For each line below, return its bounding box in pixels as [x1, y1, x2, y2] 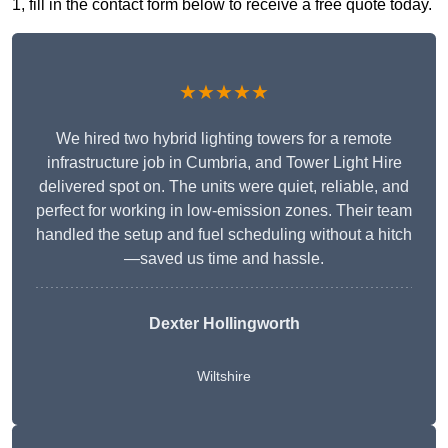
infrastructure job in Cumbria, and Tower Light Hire [46, 154, 402, 172]
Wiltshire [197, 368, 251, 385]
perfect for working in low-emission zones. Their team [36, 202, 412, 220]
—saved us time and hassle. [124, 250, 324, 268]
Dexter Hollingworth [148, 315, 300, 333]
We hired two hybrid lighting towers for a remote [56, 130, 392, 148]
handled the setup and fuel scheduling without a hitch [36, 226, 412, 244]
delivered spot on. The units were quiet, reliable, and [39, 178, 409, 196]
